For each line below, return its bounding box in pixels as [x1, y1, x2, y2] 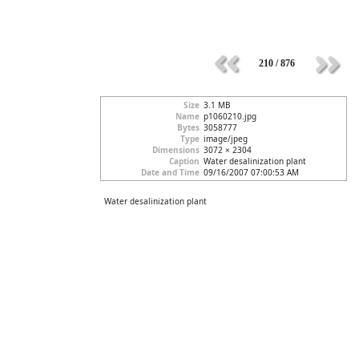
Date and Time [141, 167, 200, 178]
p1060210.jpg [204, 111, 256, 122]
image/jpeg [204, 133, 248, 144]
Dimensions [152, 144, 200, 155]
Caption [169, 155, 200, 167]
